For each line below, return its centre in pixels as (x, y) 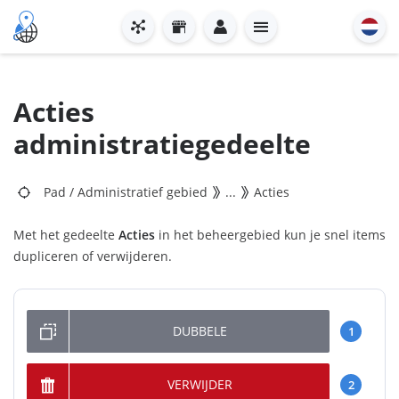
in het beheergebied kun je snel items (270, 235)
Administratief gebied (142, 192)
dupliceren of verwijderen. (93, 256)
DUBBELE (199, 331)
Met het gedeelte (66, 235)
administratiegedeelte (162, 144)
